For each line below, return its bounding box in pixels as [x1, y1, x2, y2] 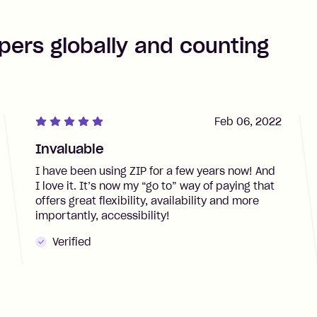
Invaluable [35, 140, 104, 157]
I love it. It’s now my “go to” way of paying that [35, 179, 275, 192]
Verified [52, 235, 91, 248]
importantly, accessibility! [35, 209, 170, 222]
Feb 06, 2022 [214, 115, 282, 128]
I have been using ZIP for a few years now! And [35, 164, 275, 178]
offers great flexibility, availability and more [35, 194, 259, 207]
